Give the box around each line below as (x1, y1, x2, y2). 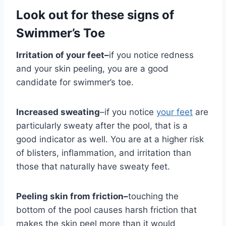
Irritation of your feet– (16, 50, 109, 61)
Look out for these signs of (16, 8, 174, 23)
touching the (128, 191, 179, 202)
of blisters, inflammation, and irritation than (16, 148, 191, 158)
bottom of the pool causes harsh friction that (16, 205, 197, 215)
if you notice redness (109, 50, 194, 61)
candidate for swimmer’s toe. (16, 77, 136, 88)
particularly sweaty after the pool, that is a (16, 121, 188, 131)
